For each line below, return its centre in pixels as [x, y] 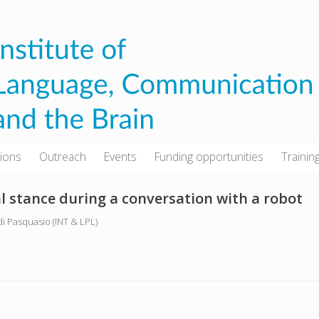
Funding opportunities [209, 157]
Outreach [63, 157]
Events [121, 157]
